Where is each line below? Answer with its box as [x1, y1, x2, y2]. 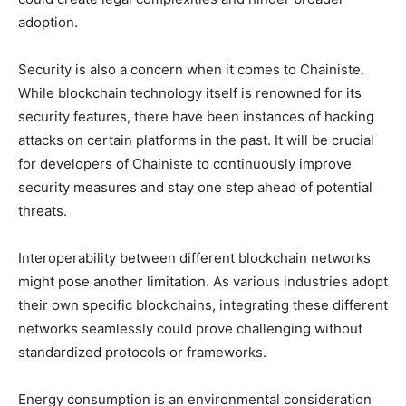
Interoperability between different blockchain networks [18, 248, 371, 266]
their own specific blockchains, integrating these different [18, 295, 388, 314]
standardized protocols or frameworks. [18, 343, 266, 361]
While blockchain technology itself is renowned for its [18, 83, 362, 101]
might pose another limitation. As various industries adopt [18, 272, 388, 290]
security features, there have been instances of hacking [18, 107, 374, 125]
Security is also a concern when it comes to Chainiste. [18, 60, 364, 78]
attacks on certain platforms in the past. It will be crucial [18, 130, 374, 149]
